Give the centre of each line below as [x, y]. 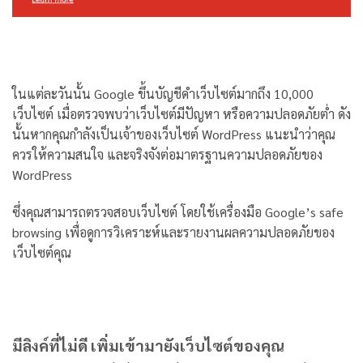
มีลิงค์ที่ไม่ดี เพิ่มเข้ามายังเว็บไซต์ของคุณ [148, 345]
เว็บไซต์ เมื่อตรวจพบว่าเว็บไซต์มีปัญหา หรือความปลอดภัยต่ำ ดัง [181, 113]
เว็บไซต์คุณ [43, 252]
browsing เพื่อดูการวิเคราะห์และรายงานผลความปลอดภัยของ [173, 232]
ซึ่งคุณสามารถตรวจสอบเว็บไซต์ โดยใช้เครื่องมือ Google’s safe [178, 211]
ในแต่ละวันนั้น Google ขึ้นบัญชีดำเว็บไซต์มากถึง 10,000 [163, 93]
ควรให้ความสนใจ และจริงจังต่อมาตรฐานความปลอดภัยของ [167, 154]
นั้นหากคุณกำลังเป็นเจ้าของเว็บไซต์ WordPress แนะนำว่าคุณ [174, 134]
